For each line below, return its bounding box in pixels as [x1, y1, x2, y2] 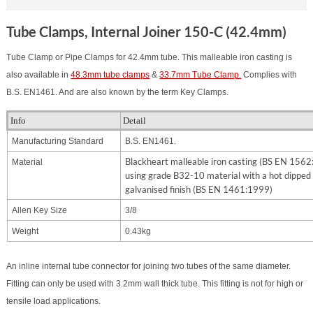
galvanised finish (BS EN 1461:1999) [125, 184, 273, 195]
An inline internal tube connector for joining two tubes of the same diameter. [6, 261, 291, 271]
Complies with [241, 70, 298, 80]
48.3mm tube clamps [71, 70, 150, 80]
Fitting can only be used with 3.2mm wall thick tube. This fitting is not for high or [6, 279, 304, 289]
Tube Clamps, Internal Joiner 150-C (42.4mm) [6, 23, 287, 40]
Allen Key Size [12, 205, 68, 215]
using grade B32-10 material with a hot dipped [125, 170, 312, 181]
